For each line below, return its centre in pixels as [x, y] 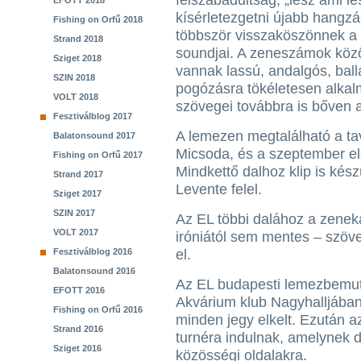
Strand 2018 [78, 39]
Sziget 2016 [77, 348]
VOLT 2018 [76, 97]
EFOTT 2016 [79, 290]
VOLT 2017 [76, 232]
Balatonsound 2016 [94, 271]
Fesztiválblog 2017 [93, 116]
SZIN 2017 [74, 213]
